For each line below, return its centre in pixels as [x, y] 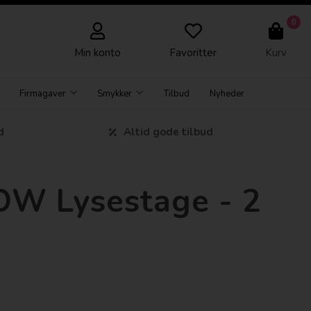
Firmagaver [43, 94]
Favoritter [193, 53]
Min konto [98, 53]
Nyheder [227, 94]
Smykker [115, 94]
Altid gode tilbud [168, 132]
